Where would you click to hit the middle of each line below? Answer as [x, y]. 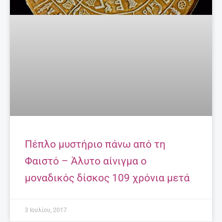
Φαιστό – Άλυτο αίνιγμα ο [86, 161]
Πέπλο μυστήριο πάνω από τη [95, 144]
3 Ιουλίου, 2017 [46, 210]
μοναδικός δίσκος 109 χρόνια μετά [107, 178]
